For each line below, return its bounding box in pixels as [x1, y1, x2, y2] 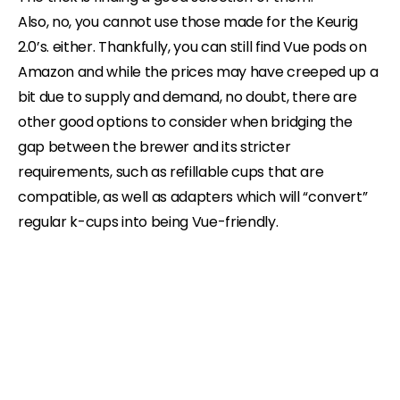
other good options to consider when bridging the [18, 111, 353, 132]
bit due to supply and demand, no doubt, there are [18, 86, 357, 107]
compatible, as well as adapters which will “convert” [18, 186, 368, 207]
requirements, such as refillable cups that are [18, 161, 324, 182]
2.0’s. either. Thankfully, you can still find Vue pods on [18, 36, 367, 57]
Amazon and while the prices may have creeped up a [18, 61, 379, 82]
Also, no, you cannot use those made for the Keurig [18, 11, 358, 32]
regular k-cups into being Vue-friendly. [18, 211, 279, 232]
